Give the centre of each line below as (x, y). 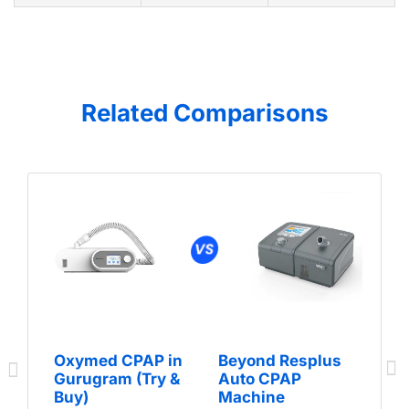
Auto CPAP (260, 378)
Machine (252, 397)
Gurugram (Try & (117, 378)
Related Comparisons (204, 113)
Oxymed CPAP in (118, 360)
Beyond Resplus (280, 360)
